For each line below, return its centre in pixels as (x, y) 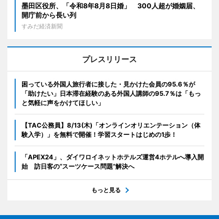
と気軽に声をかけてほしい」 (63, 102)
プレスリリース (109, 59)
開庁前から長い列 (49, 15)
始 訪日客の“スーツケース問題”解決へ (78, 166)
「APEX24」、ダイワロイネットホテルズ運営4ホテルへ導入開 (113, 157)
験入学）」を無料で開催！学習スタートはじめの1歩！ (99, 134)
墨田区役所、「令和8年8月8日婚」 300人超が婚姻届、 (110, 5)
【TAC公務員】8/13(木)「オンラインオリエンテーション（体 (111, 125)
